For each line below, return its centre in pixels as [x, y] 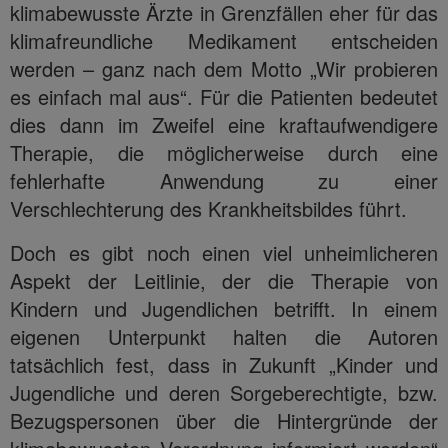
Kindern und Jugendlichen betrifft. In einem [224, 308]
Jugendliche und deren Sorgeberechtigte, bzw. [224, 392]
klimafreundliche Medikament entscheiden [224, 40]
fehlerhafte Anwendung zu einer [224, 180]
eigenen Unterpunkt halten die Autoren [224, 336]
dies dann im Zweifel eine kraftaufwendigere [224, 124]
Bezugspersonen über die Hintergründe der [224, 420]
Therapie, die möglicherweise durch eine [224, 152]
